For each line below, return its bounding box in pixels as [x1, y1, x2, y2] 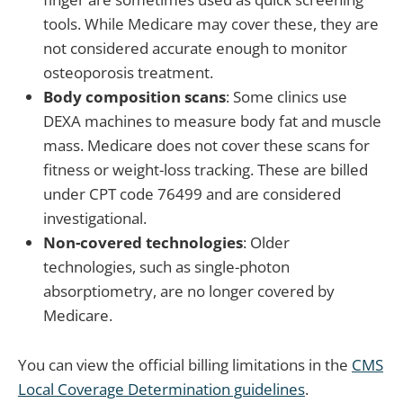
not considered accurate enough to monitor [43, 38, 347, 59]
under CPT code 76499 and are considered [43, 184, 341, 205]
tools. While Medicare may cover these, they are [43, 13, 379, 35]
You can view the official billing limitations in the [18, 354, 352, 375]
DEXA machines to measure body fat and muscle [43, 111, 381, 132]
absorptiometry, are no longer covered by [43, 281, 335, 302]
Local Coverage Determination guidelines [18, 378, 305, 399]
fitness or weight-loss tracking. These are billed [43, 159, 368, 181]
